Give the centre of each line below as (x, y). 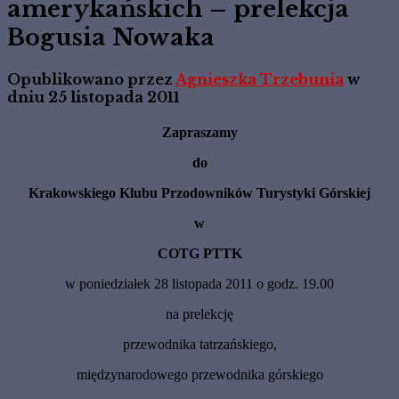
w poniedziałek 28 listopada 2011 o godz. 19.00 (199, 284)
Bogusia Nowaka (111, 37)
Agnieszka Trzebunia (260, 79)
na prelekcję (199, 314)
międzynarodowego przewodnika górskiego (199, 375)
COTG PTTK (199, 254)
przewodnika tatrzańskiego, (199, 345)
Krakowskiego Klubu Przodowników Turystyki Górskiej (199, 193)
